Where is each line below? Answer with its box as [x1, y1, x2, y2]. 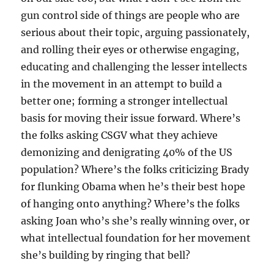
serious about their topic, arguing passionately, [21, 26, 250, 39]
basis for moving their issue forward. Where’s [21, 112, 241, 125]
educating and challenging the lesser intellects [21, 61, 248, 73]
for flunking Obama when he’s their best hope [21, 180, 246, 193]
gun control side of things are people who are [21, 9, 240, 22]
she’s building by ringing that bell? [21, 249, 191, 262]
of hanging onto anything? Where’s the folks [21, 198, 240, 210]
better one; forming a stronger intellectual [21, 95, 228, 108]
